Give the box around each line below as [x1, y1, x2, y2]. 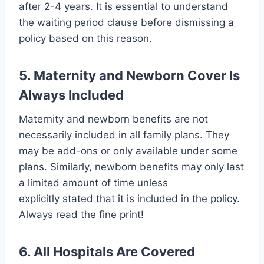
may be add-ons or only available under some [19, 145, 237, 157]
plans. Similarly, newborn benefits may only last [19, 161, 244, 173]
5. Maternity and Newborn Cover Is [19, 68, 240, 84]
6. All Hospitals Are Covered [19, 244, 195, 260]
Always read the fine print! [19, 209, 144, 221]
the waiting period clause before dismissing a [19, 16, 234, 29]
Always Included [19, 87, 124, 103]
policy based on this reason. [19, 32, 152, 45]
